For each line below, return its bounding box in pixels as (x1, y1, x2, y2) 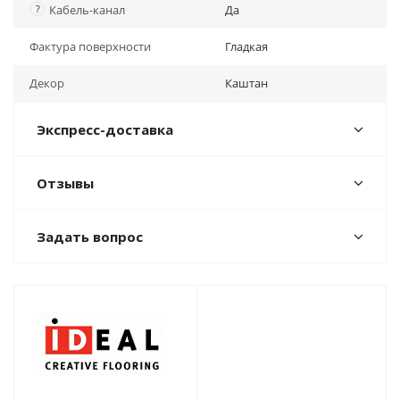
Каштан (225, 75, 268, 91)
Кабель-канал (49, 2, 125, 18)
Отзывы (37, 174, 94, 192)
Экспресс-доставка (37, 121, 173, 138)
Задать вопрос (37, 228, 143, 246)
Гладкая (225, 38, 268, 54)
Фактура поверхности (29, 38, 151, 54)
